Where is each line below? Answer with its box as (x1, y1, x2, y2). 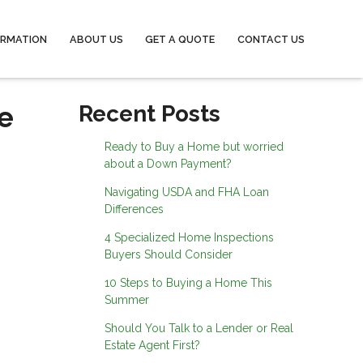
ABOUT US (69, 32, 123, 45)
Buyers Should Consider (104, 248, 233, 261)
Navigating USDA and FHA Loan (104, 186, 269, 199)
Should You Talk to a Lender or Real (104, 322, 293, 335)
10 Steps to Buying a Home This (104, 276, 272, 289)
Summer (104, 293, 149, 306)
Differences (104, 203, 164, 216)
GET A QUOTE (145, 32, 216, 45)
